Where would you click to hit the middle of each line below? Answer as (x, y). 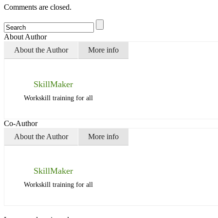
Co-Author (21, 123)
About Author (25, 37)
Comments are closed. (38, 7)
